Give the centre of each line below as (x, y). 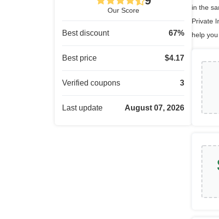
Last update (82, 108)
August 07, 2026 (154, 108)
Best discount (86, 33)
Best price (79, 58)
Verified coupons (91, 83)
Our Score (123, 10)
